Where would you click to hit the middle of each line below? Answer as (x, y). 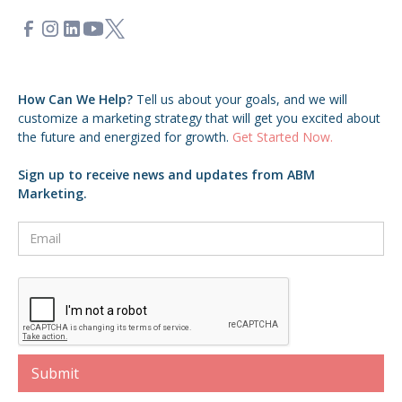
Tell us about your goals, (208, 99)
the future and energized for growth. (125, 136)
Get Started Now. (283, 136)
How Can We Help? (77, 99)
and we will (315, 99)
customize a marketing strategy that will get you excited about (199, 118)
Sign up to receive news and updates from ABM (166, 174)
